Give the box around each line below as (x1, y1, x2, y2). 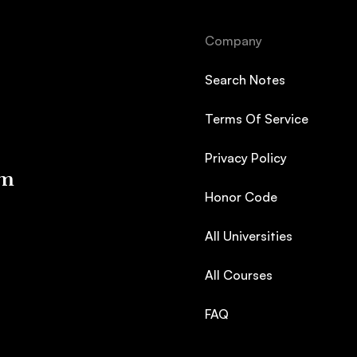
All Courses (204, 267, 273, 283)
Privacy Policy (204, 150, 287, 166)
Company (204, 33, 262, 49)
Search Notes (204, 72, 285, 88)
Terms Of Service (204, 111, 308, 127)
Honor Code (204, 189, 277, 205)
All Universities (204, 228, 292, 244)
